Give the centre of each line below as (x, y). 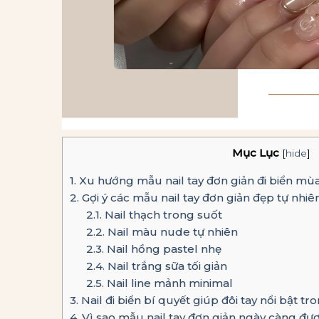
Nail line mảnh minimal (168, 283)
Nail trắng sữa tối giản (166, 266)
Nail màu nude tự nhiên (171, 232)
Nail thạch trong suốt (162, 215)
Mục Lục (255, 152)
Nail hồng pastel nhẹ (162, 249)
